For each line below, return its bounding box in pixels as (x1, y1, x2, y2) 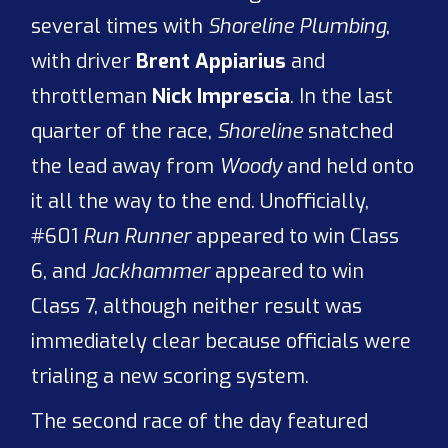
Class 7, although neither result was (31, 293, 363, 321)
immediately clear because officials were (31, 328, 412, 356)
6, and (31, 258, 92, 286)
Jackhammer (91, 258, 211, 286)
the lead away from (31, 153, 220, 181)
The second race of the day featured (31, 408, 369, 436)
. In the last (290, 83, 394, 111)
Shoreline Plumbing (208, 13, 387, 41)
